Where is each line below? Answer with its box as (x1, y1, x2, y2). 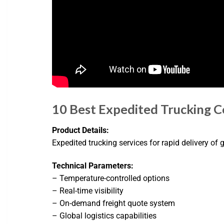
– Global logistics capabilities (52, 210, 157, 220)
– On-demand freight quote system (52, 198, 175, 208)
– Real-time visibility (52, 185, 124, 195)
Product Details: (52, 125, 109, 135)
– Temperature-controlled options (52, 173, 170, 183)
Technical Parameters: (52, 160, 134, 170)
